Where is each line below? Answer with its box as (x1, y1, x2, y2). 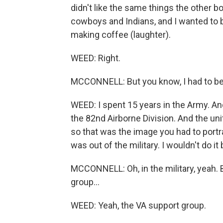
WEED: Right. (71, 53, 120, 64)
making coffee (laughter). (71, 29, 171, 40)
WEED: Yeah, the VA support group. (71, 200, 206, 211)
